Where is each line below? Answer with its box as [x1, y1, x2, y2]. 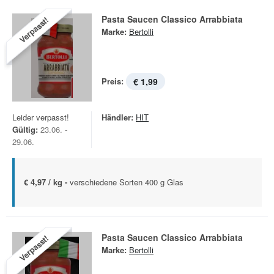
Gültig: [12, 124, 38, 135]
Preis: [102, 75, 124, 87]
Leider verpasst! [12, 111, 69, 123]
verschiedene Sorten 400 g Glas [70, 176, 183, 188]
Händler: [102, 111, 133, 123]
